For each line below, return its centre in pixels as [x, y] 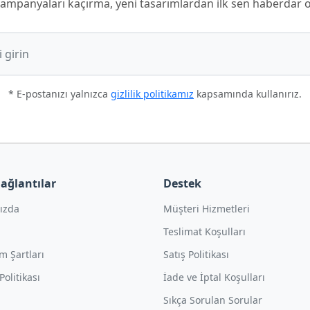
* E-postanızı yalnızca [60, 94]
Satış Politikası [196, 255]
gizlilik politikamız [152, 94]
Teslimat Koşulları [204, 232]
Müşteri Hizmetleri [207, 209]
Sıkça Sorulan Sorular [213, 300]
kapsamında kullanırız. [248, 94]
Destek [182, 184]
